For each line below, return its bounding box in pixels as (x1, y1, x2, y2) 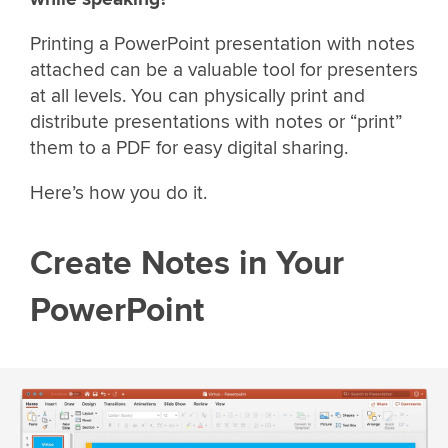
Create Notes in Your (30, 242, 344, 284)
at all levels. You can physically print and (30, 84, 365, 109)
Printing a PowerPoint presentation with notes (30, 32, 415, 57)
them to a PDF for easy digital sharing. (30, 136, 348, 161)
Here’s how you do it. (30, 181, 207, 206)
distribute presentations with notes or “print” (30, 110, 402, 135)
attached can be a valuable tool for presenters (30, 58, 418, 83)
